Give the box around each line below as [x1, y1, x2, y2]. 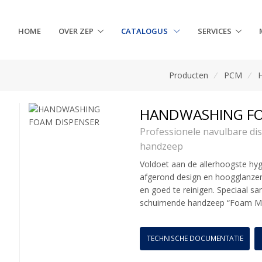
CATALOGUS [121, 26, 170, 37]
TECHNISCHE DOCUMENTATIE [146, 233, 243, 244]
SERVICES [198, 26, 232, 37]
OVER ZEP [58, 26, 94, 37]
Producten [169, 69, 209, 81]
